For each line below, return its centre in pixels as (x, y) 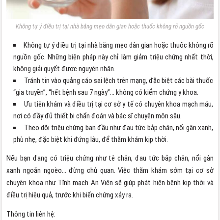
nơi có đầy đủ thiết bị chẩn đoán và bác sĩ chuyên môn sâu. (98, 116)
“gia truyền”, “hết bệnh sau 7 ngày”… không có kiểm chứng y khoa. (106, 92)
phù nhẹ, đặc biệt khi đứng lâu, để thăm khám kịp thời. (91, 139)
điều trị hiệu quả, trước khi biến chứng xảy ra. (71, 195)
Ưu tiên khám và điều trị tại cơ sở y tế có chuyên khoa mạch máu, (119, 104)
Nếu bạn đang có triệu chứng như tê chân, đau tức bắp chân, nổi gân (110, 158)
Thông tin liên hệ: (31, 214)
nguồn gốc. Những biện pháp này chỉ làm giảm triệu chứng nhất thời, (113, 57)
